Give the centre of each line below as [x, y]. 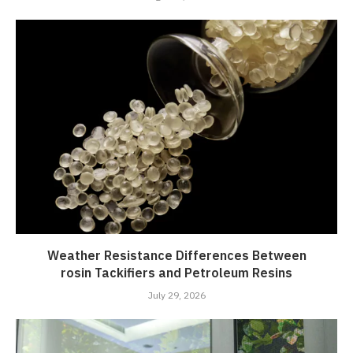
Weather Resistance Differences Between [176, 256]
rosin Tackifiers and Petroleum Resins [176, 274]
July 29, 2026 [176, 296]
